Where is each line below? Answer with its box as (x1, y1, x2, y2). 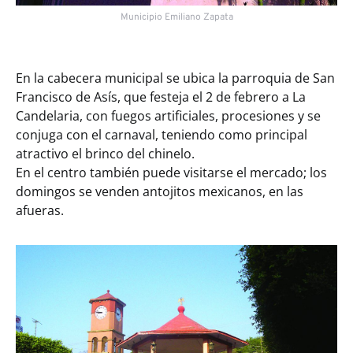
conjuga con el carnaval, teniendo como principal (16, 125, 307, 143)
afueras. (16, 201, 64, 219)
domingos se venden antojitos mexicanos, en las (16, 182, 303, 200)
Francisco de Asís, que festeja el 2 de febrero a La (16, 87, 306, 106)
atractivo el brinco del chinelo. (16, 144, 195, 162)
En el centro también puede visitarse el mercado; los (16, 163, 327, 181)
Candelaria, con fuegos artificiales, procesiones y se (16, 106, 321, 124)
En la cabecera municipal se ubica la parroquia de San (16, 69, 335, 87)
